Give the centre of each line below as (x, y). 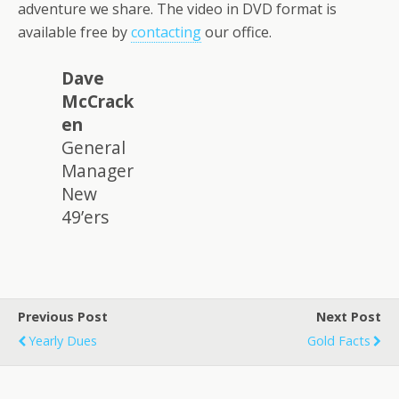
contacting (166, 33)
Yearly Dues (63, 340)
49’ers (85, 216)
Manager (97, 170)
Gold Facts (339, 340)
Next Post (349, 316)
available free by (74, 33)
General (93, 147)
